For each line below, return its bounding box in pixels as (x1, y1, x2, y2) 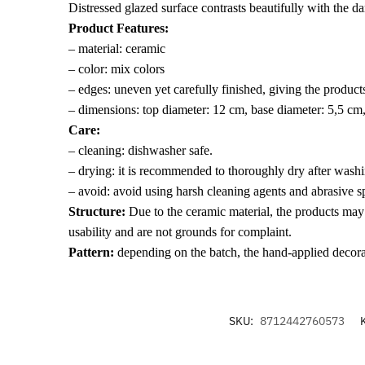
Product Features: (68, 20, 169, 35)
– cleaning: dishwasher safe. (68, 143, 213, 157)
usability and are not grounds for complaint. (68, 224, 292, 239)
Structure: (68, 204, 125, 218)
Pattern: (68, 244, 114, 259)
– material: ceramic (68, 41, 165, 55)
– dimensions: (68, 102, 143, 117)
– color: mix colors (68, 61, 165, 76)
